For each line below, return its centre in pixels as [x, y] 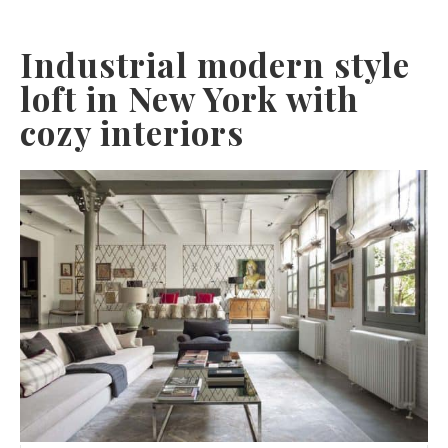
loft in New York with [189, 97]
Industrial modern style [215, 63]
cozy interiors [132, 131]
